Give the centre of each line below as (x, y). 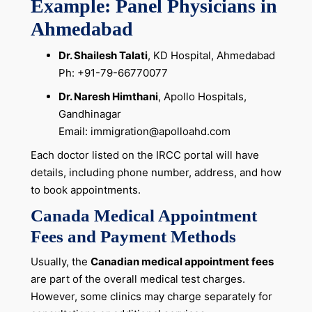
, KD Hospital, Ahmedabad (211, 56)
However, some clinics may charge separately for (151, 297)
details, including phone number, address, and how (156, 173)
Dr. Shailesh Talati (103, 56)
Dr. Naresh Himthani (108, 97)
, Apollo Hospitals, (202, 97)
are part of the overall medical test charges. (138, 279)
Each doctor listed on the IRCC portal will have (145, 155)
